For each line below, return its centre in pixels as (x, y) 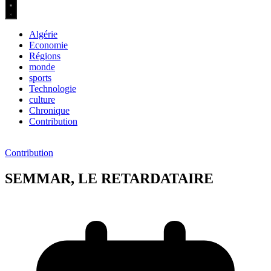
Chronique (49, 111)
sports (40, 78)
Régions (45, 56)
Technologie (53, 89)
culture (42, 100)
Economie (48, 45)
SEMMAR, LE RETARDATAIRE (109, 179)
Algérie (43, 34)
